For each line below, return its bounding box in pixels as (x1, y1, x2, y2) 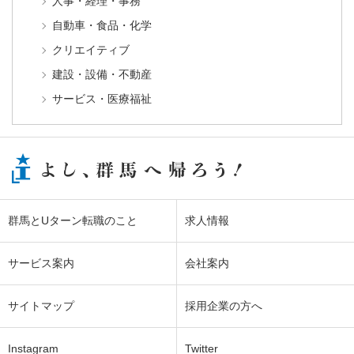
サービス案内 (8, 257, 74, 270)
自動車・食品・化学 (52, 19, 152, 32)
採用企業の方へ (185, 299, 262, 313)
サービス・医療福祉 (52, 92, 152, 106)
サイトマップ (8, 299, 74, 313)
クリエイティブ (52, 43, 130, 57)
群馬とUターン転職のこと (8, 214, 137, 228)
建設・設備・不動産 (52, 68, 152, 81)
